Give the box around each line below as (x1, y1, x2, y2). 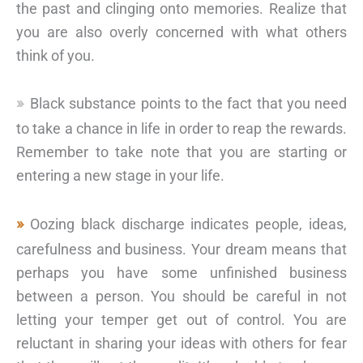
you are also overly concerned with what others (16, 23, 347, 41)
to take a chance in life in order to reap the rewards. (16, 120, 347, 138)
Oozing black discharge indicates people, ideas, (30, 216, 347, 233)
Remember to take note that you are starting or (16, 143, 347, 161)
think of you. (16, 46, 95, 64)
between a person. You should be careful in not (16, 288, 347, 305)
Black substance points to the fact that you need (30, 95, 347, 113)
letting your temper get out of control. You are (16, 311, 347, 329)
